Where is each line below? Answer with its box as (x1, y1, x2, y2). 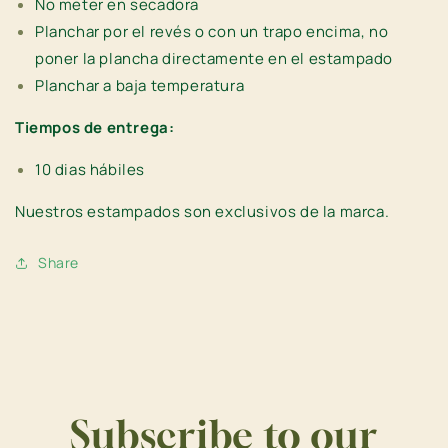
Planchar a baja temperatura (35, 75, 245, 97)
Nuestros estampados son (15, 201, 216, 223)
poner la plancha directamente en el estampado (35, 48, 394, 70)
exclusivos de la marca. (215, 201, 390, 223)
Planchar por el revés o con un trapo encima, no (35, 21, 389, 43)
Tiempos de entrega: (15, 117, 175, 139)
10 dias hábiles (35, 159, 149, 181)
